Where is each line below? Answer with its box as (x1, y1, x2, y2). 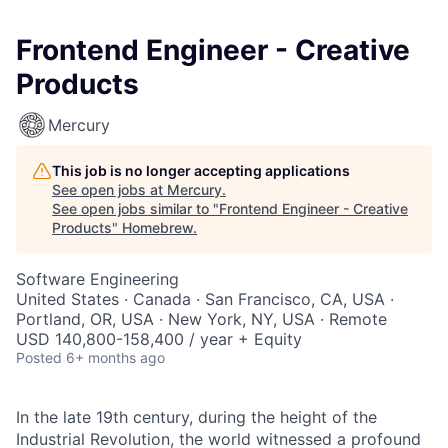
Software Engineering (16, 269, 179, 289)
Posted (16, 349, 62, 366)
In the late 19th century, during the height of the (16, 407, 377, 427)
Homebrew (122, 219, 193, 236)
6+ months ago (66, 349, 165, 366)
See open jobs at (52, 181, 167, 198)
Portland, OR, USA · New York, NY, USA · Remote (16, 309, 387, 329)
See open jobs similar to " (52, 200, 219, 217)
